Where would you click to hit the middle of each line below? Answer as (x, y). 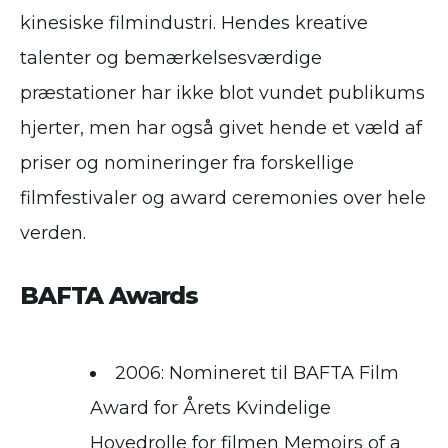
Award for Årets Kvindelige (210, 408)
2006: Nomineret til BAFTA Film (257, 373)
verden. (53, 233)
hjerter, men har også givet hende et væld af (221, 128)
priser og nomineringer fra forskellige (187, 163)
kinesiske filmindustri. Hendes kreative (194, 23)
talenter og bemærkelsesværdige (171, 58)
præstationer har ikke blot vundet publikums (222, 93)
